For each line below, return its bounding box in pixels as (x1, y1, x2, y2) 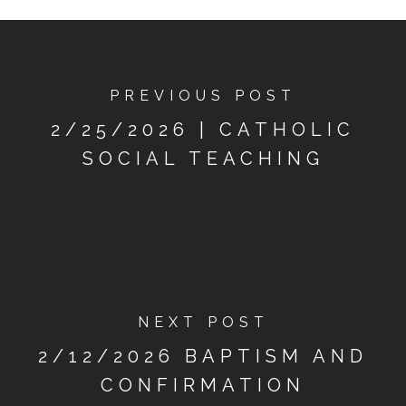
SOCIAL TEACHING (82, 148, 324, 169)
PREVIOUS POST (110, 87, 296, 104)
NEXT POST (137, 314, 269, 331)
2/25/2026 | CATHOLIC (51, 119, 355, 140)
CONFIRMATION (101, 374, 305, 396)
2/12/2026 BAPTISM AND (38, 345, 368, 367)
